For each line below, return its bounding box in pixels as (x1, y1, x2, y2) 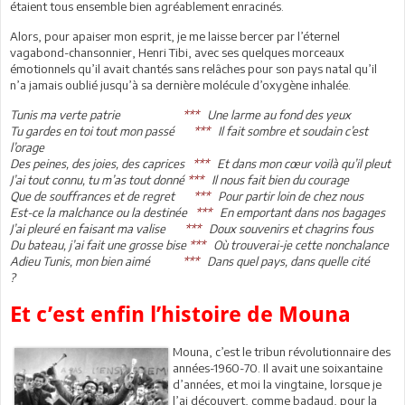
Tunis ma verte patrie (10, 108, 183, 123)
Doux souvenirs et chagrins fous (209, 221, 373, 237)
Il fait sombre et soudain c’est (218, 124, 368, 139)
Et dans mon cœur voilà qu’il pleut (217, 156, 391, 172)
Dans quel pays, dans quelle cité (207, 254, 370, 269)
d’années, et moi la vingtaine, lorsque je (173, 377, 382, 392)
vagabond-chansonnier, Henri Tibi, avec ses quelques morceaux (10, 45, 344, 61)
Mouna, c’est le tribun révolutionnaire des (173, 344, 391, 360)
